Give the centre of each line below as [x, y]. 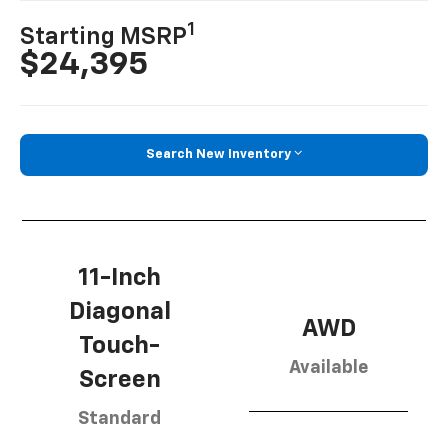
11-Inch [119, 278]
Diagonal [119, 312]
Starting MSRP [104, 37]
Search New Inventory [218, 155]
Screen [119, 380]
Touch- [119, 346]
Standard [119, 419]
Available [328, 368]
